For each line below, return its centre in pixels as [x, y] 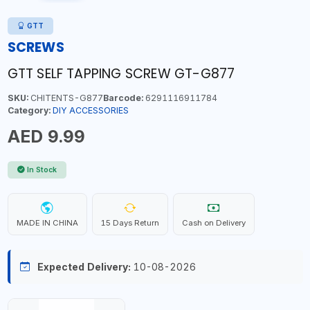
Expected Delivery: [84, 266]
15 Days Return [130, 222]
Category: [29, 110]
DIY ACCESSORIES [90, 110]
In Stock [42, 170]
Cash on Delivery [213, 222]
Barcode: [123, 98]
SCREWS [36, 47]
